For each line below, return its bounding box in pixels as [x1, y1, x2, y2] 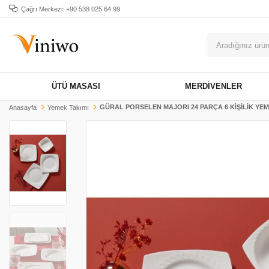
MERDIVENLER [184, 82, 242, 91]
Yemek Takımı [47, 104, 89, 111]
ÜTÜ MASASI [51, 82, 100, 91]
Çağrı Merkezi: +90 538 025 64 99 [21, 5, 120, 13]
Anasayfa [9, 104, 37, 111]
